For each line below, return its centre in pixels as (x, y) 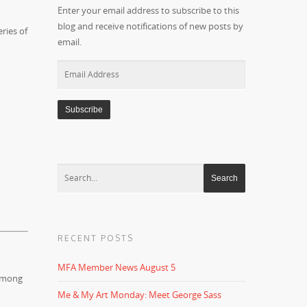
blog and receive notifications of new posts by (151, 26)
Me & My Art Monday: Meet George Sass (140, 295)
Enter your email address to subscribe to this (149, 10)
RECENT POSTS (96, 238)
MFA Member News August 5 (117, 267)
